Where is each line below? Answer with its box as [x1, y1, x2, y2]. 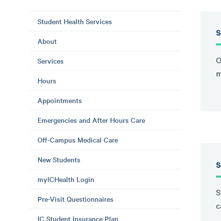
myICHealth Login [37, 174, 94, 184]
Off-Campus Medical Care [37, 135, 118, 145]
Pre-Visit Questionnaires [37, 194, 113, 204]
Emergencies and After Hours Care [37, 115, 145, 125]
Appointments [37, 95, 82, 105]
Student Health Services [37, 16, 112, 26]
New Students [37, 154, 80, 164]
